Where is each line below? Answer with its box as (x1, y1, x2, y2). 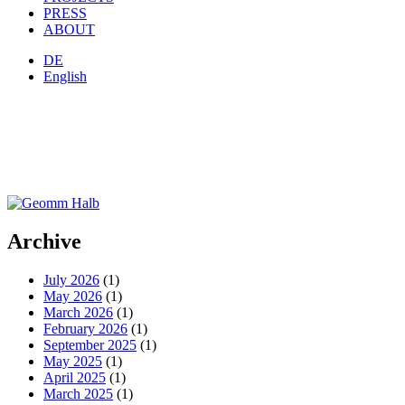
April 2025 (43, 369, 106, 385)
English (43, 68, 87, 84)
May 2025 (43, 353, 102, 369)
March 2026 (43, 304, 113, 320)
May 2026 (43, 287, 102, 304)
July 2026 (43, 271, 99, 287)
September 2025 (43, 336, 137, 353)
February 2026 (43, 320, 127, 336)
